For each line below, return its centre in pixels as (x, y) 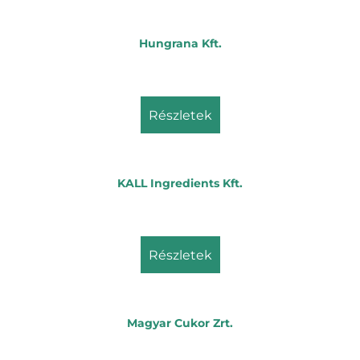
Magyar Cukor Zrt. (180, 323)
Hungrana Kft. (180, 43)
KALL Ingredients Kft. (180, 183)
